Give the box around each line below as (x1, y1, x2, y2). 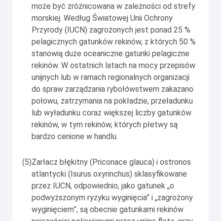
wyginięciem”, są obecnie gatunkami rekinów (32, 204, 184, 214)
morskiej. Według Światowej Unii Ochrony (32, 13, 173, 23)
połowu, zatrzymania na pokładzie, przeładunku (32, 96, 193, 106)
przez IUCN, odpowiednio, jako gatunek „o (32, 181, 174, 190)
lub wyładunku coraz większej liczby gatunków (32, 108, 191, 117)
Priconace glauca (92, 157, 152, 167)
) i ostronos (152, 157, 191, 167)
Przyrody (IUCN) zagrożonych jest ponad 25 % (32, 25, 190, 35)
